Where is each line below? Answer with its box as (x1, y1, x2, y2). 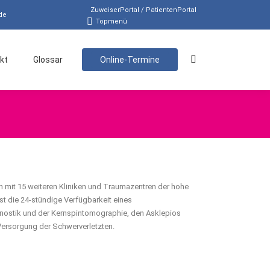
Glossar (33, 55, 63, 64)
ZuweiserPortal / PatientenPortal (90, 6, 196, 14)
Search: (190, 56, 216, 65)
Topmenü (96, 17, 127, 25)
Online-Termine (100, 55, 160, 64)
